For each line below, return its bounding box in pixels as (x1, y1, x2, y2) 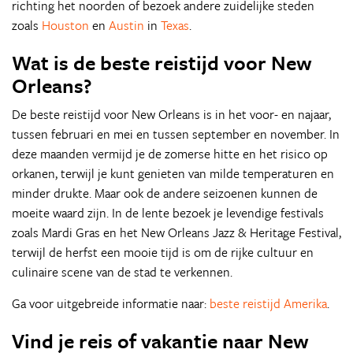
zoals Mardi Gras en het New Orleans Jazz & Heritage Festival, (12, 223, 341, 242)
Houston (42, 16, 89, 35)
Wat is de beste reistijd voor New (12, 48, 312, 77)
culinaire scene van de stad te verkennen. (12, 262, 232, 281)
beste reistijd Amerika (210, 294, 327, 313)
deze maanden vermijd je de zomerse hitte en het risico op (12, 144, 328, 163)
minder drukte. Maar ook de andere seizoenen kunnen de (12, 184, 318, 203)
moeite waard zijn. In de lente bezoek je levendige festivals (12, 203, 324, 222)
